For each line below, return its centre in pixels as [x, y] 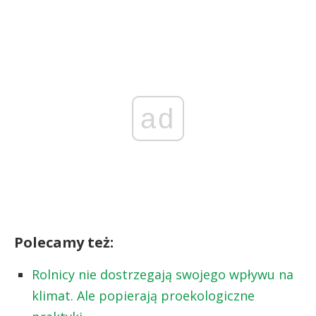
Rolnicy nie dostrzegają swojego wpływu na [163, 274]
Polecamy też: [64, 242]
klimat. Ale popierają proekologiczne [143, 295]
